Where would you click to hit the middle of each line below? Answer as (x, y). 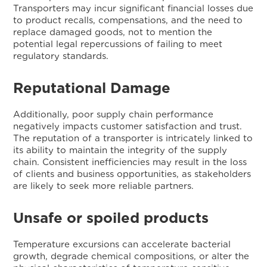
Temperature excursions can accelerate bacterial (122, 244)
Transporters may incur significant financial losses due (133, 8)
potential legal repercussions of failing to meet (118, 44)
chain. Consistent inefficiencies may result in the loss (130, 162)
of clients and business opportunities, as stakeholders (132, 174)
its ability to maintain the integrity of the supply (120, 150)
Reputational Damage (92, 88)
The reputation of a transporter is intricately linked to (133, 138)
